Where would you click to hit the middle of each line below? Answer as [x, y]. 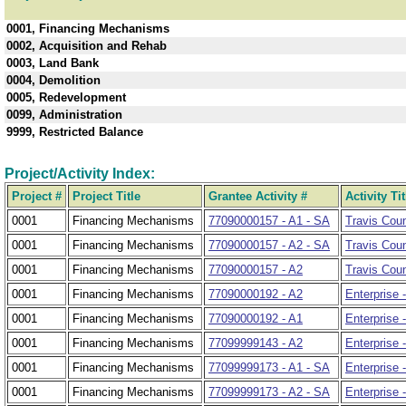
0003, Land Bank [54, 63]
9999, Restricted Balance [77, 132]
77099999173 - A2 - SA [269, 392]
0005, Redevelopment [68, 98]
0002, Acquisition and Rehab [88, 46]
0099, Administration [66, 115]
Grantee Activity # [258, 197]
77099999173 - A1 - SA [269, 368]
